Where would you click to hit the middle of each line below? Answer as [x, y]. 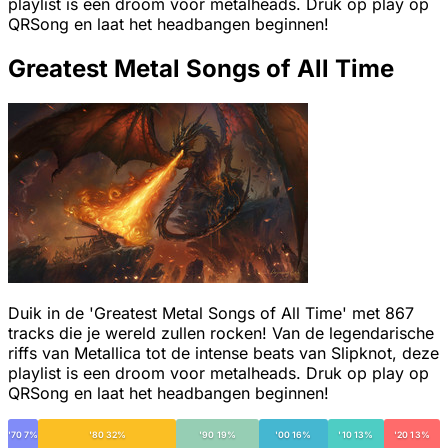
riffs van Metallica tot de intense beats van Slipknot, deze [223, 352]
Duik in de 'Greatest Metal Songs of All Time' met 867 [211, 312]
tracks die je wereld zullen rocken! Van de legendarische [221, 332]
